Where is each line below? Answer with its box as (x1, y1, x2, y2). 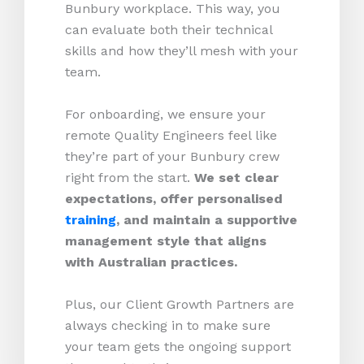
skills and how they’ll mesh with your (65, 43, 298, 59)
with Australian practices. (65, 254, 237, 270)
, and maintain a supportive (116, 212, 297, 227)
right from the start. (65, 170, 194, 185)
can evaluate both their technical (65, 22, 272, 38)
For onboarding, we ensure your (65, 106, 266, 122)
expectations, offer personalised (65, 191, 283, 206)
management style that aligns (65, 233, 266, 249)
